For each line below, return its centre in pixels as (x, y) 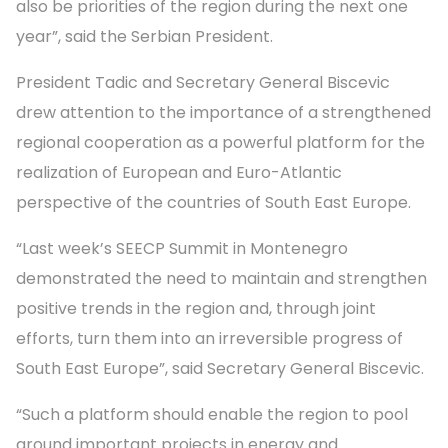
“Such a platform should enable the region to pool (212, 414)
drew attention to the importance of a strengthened (223, 112)
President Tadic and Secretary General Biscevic (203, 82)
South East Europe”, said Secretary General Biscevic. (220, 368)
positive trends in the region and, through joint (196, 308)
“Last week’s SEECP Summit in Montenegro (182, 248)
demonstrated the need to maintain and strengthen (221, 278)
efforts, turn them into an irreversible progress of (209, 338)
